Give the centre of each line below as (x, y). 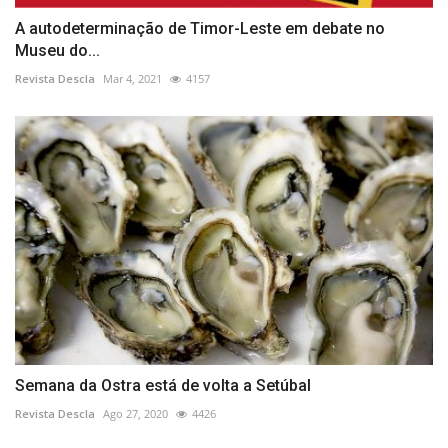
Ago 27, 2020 (135, 413)
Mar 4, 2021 (132, 79)
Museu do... (57, 51)
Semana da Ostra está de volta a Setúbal (163, 385)
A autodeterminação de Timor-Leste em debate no (200, 29)
